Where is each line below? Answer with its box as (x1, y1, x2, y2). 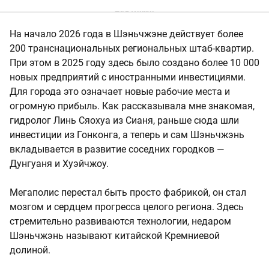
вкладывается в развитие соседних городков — (10, 143, 225, 155)
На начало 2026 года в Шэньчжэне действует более (10, 28, 243, 40)
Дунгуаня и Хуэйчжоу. (10, 157, 109, 169)
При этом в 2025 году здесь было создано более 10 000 (10, 56, 259, 68)
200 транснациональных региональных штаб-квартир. (10, 42, 254, 54)
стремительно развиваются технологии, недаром (10, 215, 231, 227)
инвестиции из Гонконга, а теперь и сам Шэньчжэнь (10, 128, 244, 141)
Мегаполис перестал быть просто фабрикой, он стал (10, 186, 246, 198)
